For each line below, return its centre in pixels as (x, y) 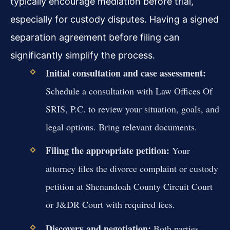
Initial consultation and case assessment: (126, 73)
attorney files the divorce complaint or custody (132, 169)
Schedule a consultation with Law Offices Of (129, 91)
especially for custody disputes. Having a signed (114, 20)
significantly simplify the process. (83, 55)
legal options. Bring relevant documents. (121, 127)
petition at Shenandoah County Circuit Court (129, 187)
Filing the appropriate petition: (107, 151)
